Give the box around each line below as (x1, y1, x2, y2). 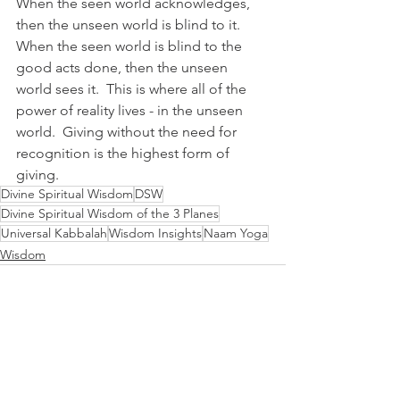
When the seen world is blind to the (16, 37, 246, 55)
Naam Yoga (204, 225, 268, 242)
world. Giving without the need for (16, 123, 240, 141)
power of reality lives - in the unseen (16, 102, 246, 120)
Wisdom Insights (109, 225, 202, 242)
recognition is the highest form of (16, 145, 233, 162)
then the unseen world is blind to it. (16, 16, 247, 34)
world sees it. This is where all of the (16, 80, 250, 98)
